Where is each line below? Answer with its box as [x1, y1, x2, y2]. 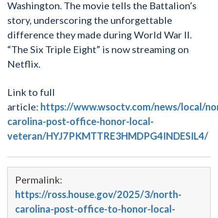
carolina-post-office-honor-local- [7, 115, 154, 127]
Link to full [7, 86, 55, 98]
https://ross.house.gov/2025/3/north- [15, 188, 182, 200]
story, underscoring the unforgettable [7, 14, 172, 26]
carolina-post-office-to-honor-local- [15, 203, 175, 215]
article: [7, 101, 40, 113]
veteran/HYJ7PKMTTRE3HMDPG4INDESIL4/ [7, 130, 208, 142]
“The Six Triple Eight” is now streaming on [7, 43, 189, 55]
